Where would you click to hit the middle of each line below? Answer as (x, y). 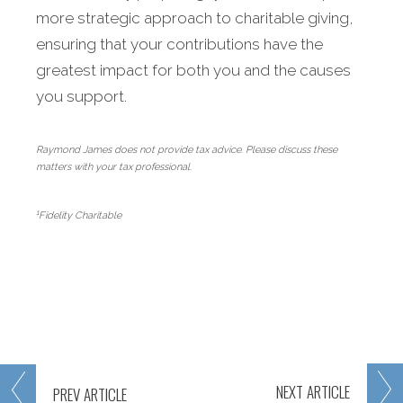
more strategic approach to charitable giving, (195, 18)
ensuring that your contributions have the (179, 45)
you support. (81, 97)
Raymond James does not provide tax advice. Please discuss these (187, 150)
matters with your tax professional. (114, 167)
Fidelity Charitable (80, 216)
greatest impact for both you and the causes (193, 71)
